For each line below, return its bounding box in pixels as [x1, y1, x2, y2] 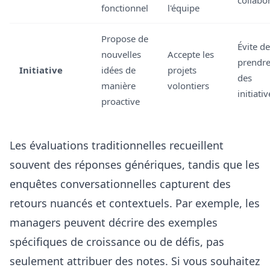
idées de [101, 64, 136, 76]
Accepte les [168, 48, 214, 60]
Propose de [101, 33, 148, 45]
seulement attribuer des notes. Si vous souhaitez [10, 254, 260, 268]
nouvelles [101, 48, 141, 60]
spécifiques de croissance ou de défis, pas [10, 234, 224, 249]
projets [168, 64, 196, 76]
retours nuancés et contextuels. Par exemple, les [10, 196, 260, 210]
